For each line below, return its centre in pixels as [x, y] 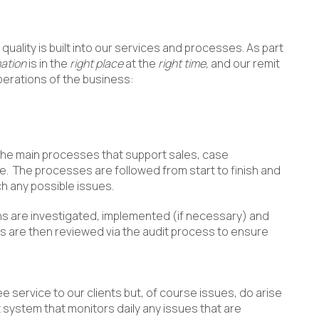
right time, [183, 63]
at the [141, 63]
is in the [48, 63]
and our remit [244, 63]
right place [96, 63]
